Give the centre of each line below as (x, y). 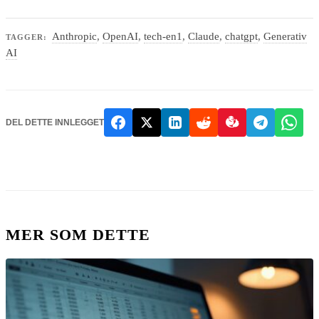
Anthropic (75, 37)
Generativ (286, 37)
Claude (204, 37)
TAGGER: (26, 37)
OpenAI (121, 37)
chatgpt (242, 37)
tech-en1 (163, 37)
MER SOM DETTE (78, 234)
